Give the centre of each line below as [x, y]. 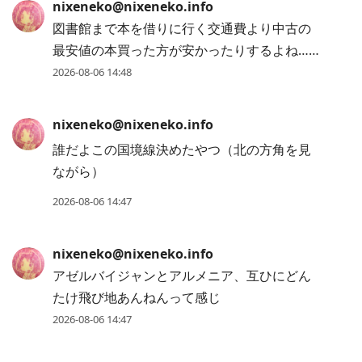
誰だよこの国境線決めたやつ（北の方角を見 [182, 150]
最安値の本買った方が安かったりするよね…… [186, 51]
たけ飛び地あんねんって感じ [137, 298]
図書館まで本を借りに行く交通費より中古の [182, 29]
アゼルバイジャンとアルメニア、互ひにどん [182, 276]
